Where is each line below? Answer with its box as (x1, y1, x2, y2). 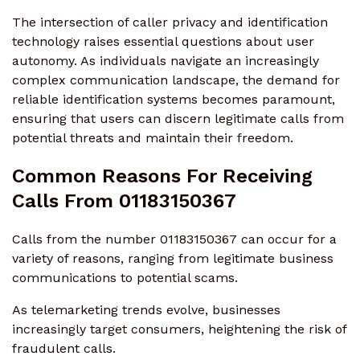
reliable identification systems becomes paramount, (12, 92, 335, 108)
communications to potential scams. (12, 269, 238, 285)
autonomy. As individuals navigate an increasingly (12, 53, 319, 69)
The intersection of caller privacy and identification (12, 14, 328, 31)
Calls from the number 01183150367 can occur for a (12, 231, 337, 247)
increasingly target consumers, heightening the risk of (12, 321, 346, 337)
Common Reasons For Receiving (12, 164, 313, 187)
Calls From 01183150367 (12, 189, 236, 212)
